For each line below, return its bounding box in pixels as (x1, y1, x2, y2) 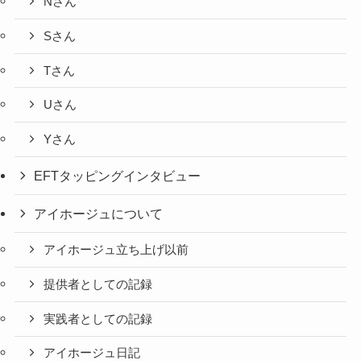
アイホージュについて (34, 206, 164, 222)
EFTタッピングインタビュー (34, 168, 201, 184)
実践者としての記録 (44, 312, 153, 326)
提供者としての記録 (44, 277, 153, 291)
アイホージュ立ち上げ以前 (44, 243, 189, 257)
